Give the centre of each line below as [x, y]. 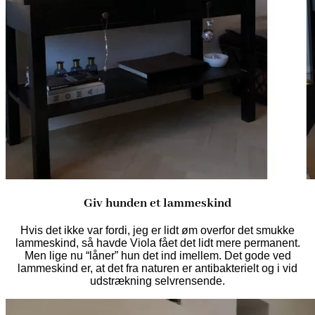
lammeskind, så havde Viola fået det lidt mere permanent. [157, 243]
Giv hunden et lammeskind [157, 203]
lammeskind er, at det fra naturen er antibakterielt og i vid [157, 268]
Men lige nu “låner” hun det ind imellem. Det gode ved [157, 255]
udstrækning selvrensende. [157, 281]
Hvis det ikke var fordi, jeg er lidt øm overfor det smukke [157, 230]
